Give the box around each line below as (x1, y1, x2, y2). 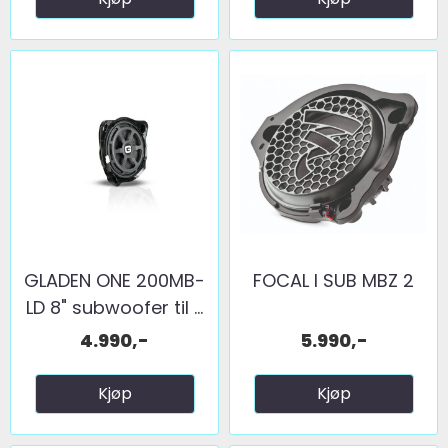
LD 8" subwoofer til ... (26, 294, 203, 320)
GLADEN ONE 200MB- (24, 267, 205, 293)
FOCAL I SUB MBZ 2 (253, 267, 414, 293)
